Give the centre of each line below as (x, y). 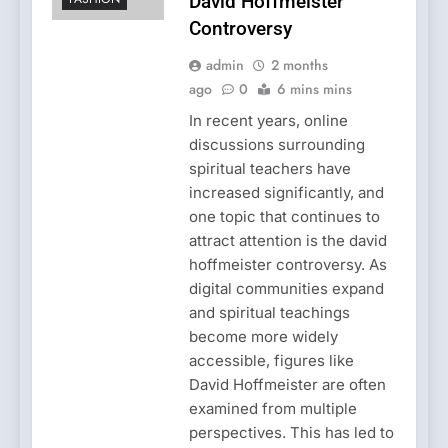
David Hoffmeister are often (287, 384)
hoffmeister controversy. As (287, 264)
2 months (299, 64)
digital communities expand (286, 288)
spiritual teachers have (269, 168)
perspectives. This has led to (291, 432)
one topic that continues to (284, 216)
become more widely (263, 336)
